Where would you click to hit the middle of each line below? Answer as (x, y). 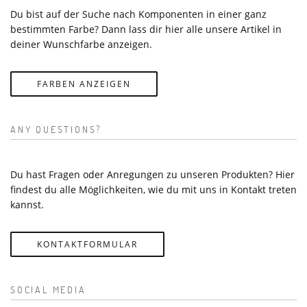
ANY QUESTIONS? (57, 129)
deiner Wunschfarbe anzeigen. (81, 44)
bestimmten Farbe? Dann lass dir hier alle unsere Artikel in (146, 29)
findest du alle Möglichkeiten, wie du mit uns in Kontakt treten (153, 189)
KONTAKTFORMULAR (87, 244)
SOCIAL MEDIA (48, 289)
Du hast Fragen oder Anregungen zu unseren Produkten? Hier (152, 174)
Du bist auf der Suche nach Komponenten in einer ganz (138, 14)
